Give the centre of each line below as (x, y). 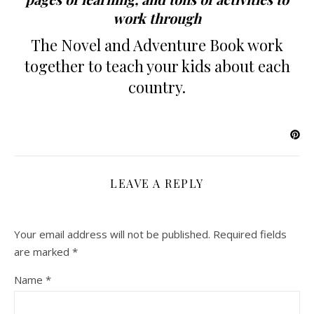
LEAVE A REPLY (157, 183)
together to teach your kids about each (157, 66)
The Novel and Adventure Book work (157, 45)
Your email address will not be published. (112, 234)
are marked (43, 251)
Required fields (250, 234)
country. (157, 87)
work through (157, 18)
